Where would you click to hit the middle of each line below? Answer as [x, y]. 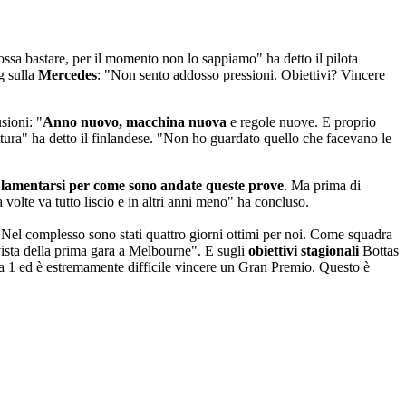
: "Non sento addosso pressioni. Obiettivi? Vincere [241, 75]
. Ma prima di [322, 186]
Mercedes [68, 75]
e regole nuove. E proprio [301, 122]
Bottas [379, 251]
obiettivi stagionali [304, 251]
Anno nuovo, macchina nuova [135, 122]
